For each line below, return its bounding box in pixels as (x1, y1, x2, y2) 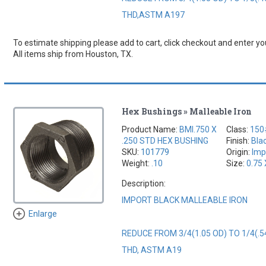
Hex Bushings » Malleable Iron (122, 105, 252, 117)
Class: (226, 124, 251, 134)
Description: (122, 178, 166, 188)
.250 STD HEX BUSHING (122, 135, 209, 145)
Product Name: (122, 124, 180, 134)
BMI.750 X (179, 124, 217, 134)
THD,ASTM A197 (122, 9, 185, 20)
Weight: (122, 158, 152, 168)
